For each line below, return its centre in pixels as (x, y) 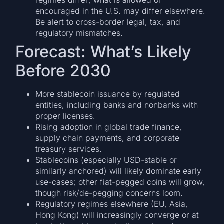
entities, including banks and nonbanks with (117, 105)
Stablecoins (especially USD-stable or (106, 160)
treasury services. (69, 149)
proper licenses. (66, 116)
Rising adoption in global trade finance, (109, 127)
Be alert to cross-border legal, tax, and (108, 22)
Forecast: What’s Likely (103, 51)
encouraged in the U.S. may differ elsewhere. (121, 11)
